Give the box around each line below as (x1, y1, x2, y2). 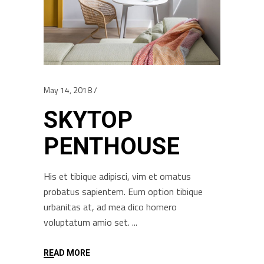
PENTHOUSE (44, 132, 180, 160)
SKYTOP (44, 105, 133, 134)
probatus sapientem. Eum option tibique (44, 184, 203, 199)
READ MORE (44, 247, 90, 258)
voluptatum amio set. (44, 214, 132, 229)
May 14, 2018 (44, 83, 92, 96)
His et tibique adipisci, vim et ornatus (44, 169, 191, 183)
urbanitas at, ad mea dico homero (44, 199, 177, 214)
